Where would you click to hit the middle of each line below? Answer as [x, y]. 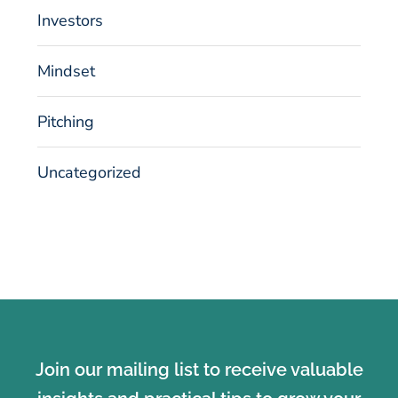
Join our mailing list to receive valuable [199, 370]
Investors [70, 21]
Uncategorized [89, 173]
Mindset [66, 72]
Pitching [66, 122]
